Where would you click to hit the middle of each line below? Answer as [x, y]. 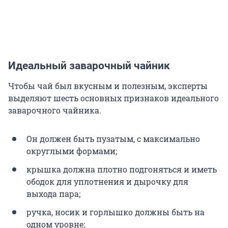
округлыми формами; [72, 151]
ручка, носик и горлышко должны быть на [116, 212]
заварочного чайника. [55, 110]
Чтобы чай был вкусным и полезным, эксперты [108, 85]
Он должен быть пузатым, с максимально [113, 138]
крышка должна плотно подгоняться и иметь [122, 169]
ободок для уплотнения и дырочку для [107, 181]
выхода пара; [53, 193]
